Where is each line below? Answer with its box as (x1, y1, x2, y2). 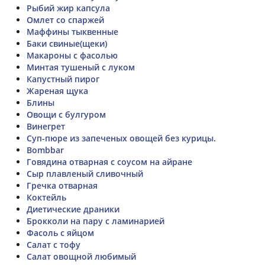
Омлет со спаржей (27, 14, 104, 25)
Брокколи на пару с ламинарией (27, 215, 164, 227)
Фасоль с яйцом (27, 227, 94, 238)
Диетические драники (27, 203, 119, 215)
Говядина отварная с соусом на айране (27, 156, 192, 167)
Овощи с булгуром (27, 108, 106, 120)
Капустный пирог (27, 73, 99, 85)
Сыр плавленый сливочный (27, 167, 143, 179)
